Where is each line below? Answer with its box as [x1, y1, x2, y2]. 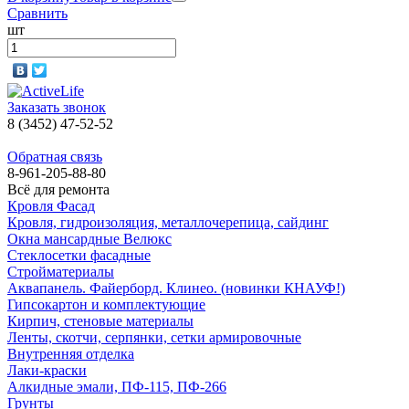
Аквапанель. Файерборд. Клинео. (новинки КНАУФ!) [7, 280, 345, 296]
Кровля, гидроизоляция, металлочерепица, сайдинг [7, 215, 329, 230]
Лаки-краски [7, 362, 87, 378]
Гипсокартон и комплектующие [7, 297, 205, 312]
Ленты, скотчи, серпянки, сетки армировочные [7, 330, 301, 345]
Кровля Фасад [7, 198, 95, 214]
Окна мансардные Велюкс [7, 231, 172, 246]
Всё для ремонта [7, 182, 110, 197]
